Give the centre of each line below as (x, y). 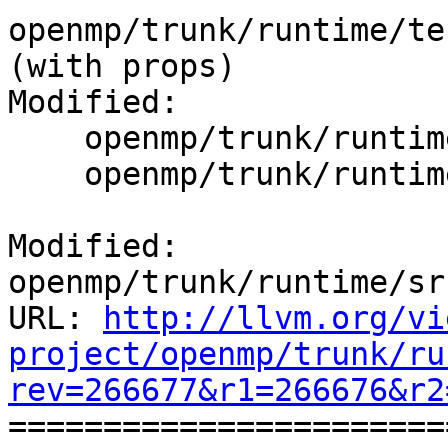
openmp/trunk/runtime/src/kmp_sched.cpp (46, 174)
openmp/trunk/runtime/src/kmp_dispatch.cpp (46, 138)
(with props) (122, 66)
